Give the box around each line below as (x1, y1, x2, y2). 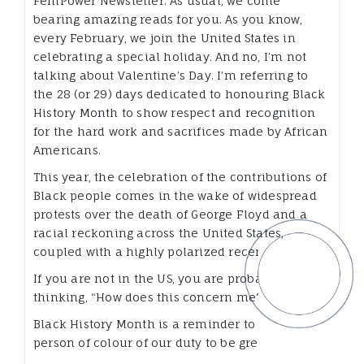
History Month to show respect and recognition (33, 106, 316, 119)
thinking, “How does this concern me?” (33, 290, 266, 304)
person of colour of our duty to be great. (33, 336, 273, 349)
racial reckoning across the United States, (33, 226, 284, 240)
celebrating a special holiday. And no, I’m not (33, 50, 307, 63)
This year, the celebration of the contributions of (33, 170, 327, 184)
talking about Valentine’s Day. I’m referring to (33, 68, 309, 82)
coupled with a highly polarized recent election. (33, 245, 324, 258)
